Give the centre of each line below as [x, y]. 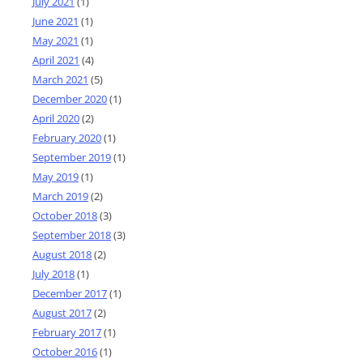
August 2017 [62, 312]
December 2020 [70, 98]
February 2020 [67, 137]
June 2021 [56, 21]
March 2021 [60, 79]
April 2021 [56, 60]
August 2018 [62, 254]
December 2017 [70, 293]
